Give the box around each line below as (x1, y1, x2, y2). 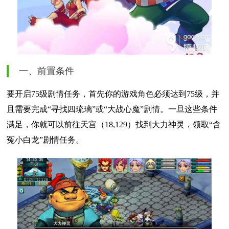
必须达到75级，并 (154, 89, 219, 98)
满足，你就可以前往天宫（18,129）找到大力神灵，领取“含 (7, 120, 221, 129)
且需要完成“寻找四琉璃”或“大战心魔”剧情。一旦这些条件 (7, 105, 217, 113)
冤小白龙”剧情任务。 (7, 135, 84, 144)
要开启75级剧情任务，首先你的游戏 (7, 89, 138, 98)
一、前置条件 (19, 66, 74, 76)
